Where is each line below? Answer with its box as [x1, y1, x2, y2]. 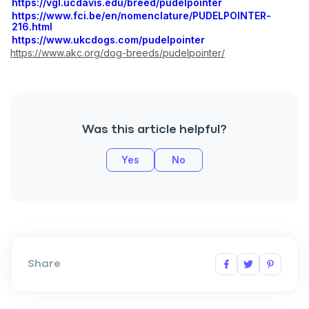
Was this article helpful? [82, 125, 227, 136]
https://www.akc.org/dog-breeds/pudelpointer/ [10, 46, 225, 59]
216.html [11, 21, 52, 33]
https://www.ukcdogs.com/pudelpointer [11, 34, 205, 46]
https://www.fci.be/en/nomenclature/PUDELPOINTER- [11, 10, 271, 22]
